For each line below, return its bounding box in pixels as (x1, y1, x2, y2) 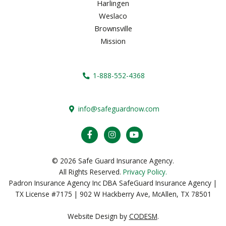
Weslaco (99, 11, 127, 21)
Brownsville (94, 23, 132, 33)
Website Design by (67, 211, 129, 221)
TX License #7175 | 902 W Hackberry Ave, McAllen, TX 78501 (15, 189, 211, 199)
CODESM (129, 211, 157, 221)
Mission (100, 35, 126, 46)
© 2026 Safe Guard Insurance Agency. (52, 156, 174, 165)
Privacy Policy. (121, 167, 167, 177)
